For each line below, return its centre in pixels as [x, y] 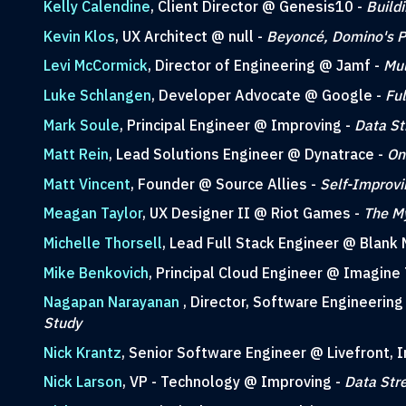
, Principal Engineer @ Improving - [237, 125]
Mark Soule [81, 125]
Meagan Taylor [92, 213]
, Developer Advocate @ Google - [268, 95]
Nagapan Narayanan [113, 302]
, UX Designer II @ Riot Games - [252, 213]
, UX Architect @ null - [190, 36]
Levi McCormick [95, 66]
